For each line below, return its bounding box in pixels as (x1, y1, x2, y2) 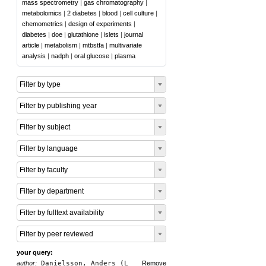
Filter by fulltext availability (20, 208, 104, 217)
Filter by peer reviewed (20, 230, 93, 238)
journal (124, 31, 143, 38)
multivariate (109, 42, 142, 49)
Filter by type (20, 80, 61, 88)
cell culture (123, 9, 154, 17)
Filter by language (20, 144, 78, 153)
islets (104, 31, 119, 38)
